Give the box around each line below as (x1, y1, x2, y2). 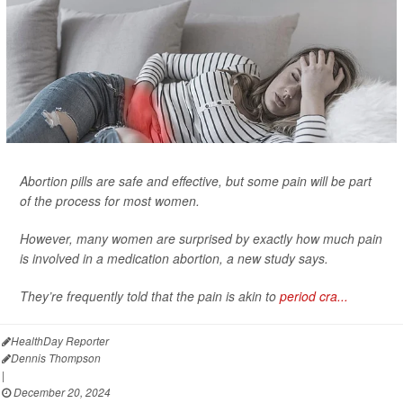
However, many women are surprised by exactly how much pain (20, 228, 382, 247)
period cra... (280, 286, 348, 305)
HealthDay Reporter (11, 332, 109, 348)
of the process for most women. (20, 191, 200, 210)
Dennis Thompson (11, 349, 101, 365)
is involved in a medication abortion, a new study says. (20, 248, 328, 267)
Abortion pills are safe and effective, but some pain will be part (20, 171, 372, 190)
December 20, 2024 (11, 383, 111, 399)
